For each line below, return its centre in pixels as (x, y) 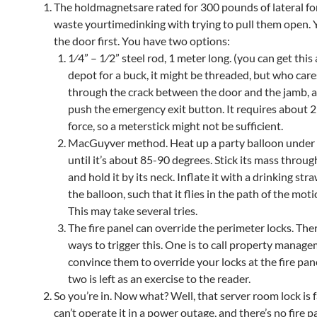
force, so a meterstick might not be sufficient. (175, 126)
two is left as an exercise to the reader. (159, 278)
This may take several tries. (133, 211)
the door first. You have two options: (142, 41)
